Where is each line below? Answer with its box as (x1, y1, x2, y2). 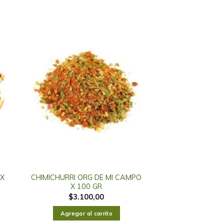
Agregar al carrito (60, 209, 112, 217)
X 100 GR (70, 182, 102, 191)
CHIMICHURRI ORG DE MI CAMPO (31, 173, 142, 182)
